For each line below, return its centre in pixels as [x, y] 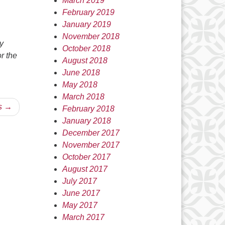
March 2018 [83, 97]
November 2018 [91, 36]
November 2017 [91, 145]
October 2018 [86, 48]
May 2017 [80, 205]
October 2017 [86, 157]
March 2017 [83, 217]
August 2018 [85, 61]
